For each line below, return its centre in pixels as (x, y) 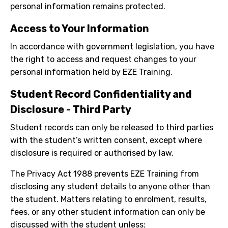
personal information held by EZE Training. (91, 72)
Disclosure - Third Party (71, 110)
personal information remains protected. (88, 7)
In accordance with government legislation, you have (112, 47)
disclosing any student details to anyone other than (110, 187)
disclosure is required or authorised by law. (92, 153)
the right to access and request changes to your (103, 60)
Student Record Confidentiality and (101, 94)
